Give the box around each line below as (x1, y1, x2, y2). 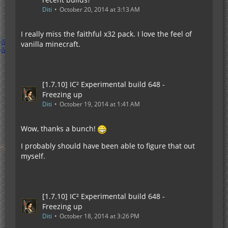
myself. (21, 151, 45, 161)
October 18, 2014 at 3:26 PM (60, 212, 139, 220)
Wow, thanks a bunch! (21, 124, 98, 133)
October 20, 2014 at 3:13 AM (60, 5, 140, 14)
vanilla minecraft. (21, 39, 80, 49)
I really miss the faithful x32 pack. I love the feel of (21, 29, 192, 39)
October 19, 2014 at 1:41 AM (60, 100, 140, 108)
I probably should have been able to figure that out (21, 141, 195, 151)
